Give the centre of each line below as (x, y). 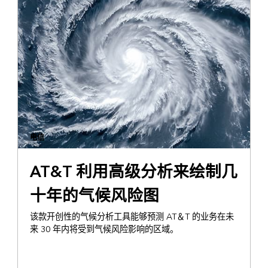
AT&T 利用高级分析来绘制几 (133, 172)
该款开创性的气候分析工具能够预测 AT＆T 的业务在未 (132, 217)
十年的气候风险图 (94, 196)
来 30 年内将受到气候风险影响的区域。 (104, 229)
